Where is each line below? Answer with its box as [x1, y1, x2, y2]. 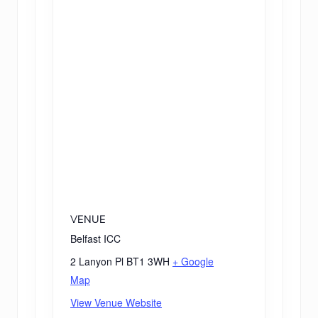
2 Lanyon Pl [70, 253, 124, 268]
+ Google [172, 253, 214, 268]
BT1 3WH [126, 253, 170, 268]
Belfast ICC [70, 231, 121, 246]
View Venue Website [70, 295, 162, 309]
